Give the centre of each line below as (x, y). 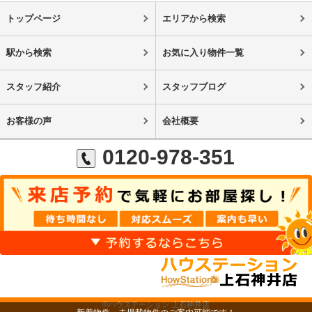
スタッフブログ (194, 87)
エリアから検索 (194, 19)
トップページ (33, 19)
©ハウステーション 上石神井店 (156, 304)
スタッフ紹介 (33, 87)
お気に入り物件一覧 (203, 53)
